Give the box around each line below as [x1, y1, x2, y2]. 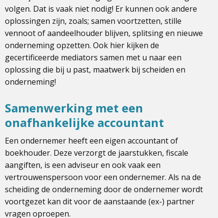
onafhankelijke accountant [5, 114, 164, 130]
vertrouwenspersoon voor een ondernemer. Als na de [5, 171, 201, 182]
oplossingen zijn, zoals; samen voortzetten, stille [5, 15, 182, 26]
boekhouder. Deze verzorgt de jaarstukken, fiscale [5, 147, 188, 158]
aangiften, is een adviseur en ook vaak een [5, 159, 161, 170]
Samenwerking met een [5, 99, 143, 116]
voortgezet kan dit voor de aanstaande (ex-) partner [5, 196, 195, 207]
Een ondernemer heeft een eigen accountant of [5, 135, 178, 146]
